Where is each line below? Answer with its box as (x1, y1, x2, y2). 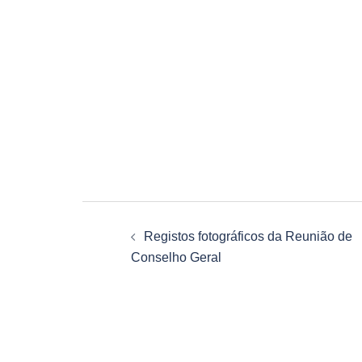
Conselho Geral (131, 250, 221, 264)
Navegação (82, 201, 259, 239)
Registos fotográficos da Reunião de (144, 229, 352, 243)
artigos (82, 282, 195, 320)
